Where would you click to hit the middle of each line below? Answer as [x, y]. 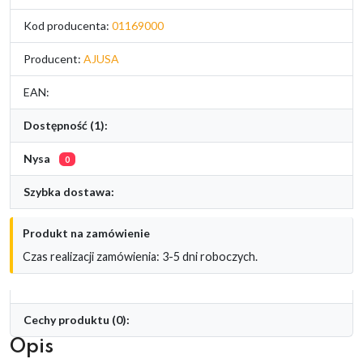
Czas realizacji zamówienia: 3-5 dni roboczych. [140, 256]
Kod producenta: [68, 25]
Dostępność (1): [66, 125]
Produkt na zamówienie [86, 233]
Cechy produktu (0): [77, 319]
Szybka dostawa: [69, 191]
